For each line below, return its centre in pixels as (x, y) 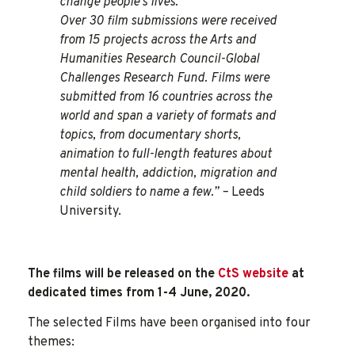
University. (90, 212)
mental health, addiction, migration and (168, 174)
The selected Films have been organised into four (169, 323)
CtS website (253, 274)
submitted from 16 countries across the (166, 98)
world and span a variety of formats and (168, 117)
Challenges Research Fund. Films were (164, 79)
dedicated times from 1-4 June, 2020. (139, 293)
